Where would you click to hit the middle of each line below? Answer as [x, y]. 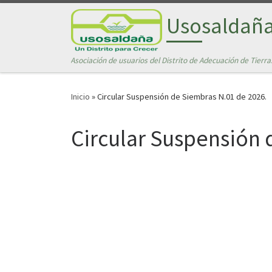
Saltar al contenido [52, 17]
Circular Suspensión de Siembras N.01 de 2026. [182, 97]
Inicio [80, 97]
